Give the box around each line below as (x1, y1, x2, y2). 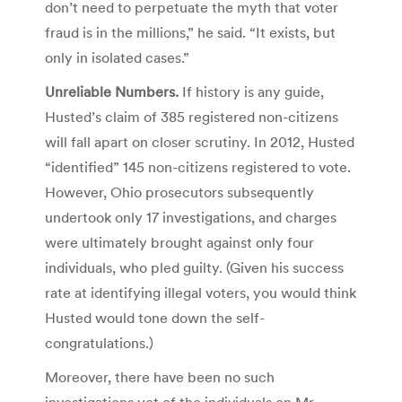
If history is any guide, (179, 82, 324, 100)
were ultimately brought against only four (45, 232, 314, 251)
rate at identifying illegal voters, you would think (45, 283, 356, 301)
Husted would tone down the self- (45, 308, 265, 327)
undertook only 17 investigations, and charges (45, 207, 336, 226)
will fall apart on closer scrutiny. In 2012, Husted (45, 132, 354, 151)
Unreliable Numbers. (45, 82, 179, 100)
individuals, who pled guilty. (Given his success (45, 258, 344, 276)
